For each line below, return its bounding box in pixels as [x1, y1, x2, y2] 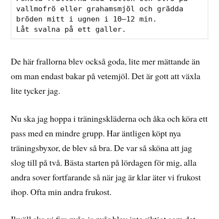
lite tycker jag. [11, 84, 61, 96]
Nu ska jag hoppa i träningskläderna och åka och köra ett [11, 112, 208, 124]
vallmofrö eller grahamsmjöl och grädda [16, 4, 184, 13]
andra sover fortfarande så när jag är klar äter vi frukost [11, 171, 201, 183]
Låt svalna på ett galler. [16, 24, 127, 34]
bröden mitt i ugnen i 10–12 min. [16, 14, 162, 23]
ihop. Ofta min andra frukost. [11, 185, 112, 197]
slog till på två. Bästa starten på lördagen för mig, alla [11, 156, 197, 168]
